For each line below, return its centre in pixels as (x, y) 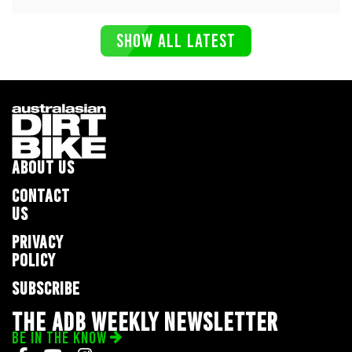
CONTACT (41, 196)
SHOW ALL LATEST (176, 41)
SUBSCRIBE (46, 289)
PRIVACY (38, 242)
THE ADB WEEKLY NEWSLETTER (145, 323)
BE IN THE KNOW (59, 338)
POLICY (34, 260)
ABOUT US (43, 168)
